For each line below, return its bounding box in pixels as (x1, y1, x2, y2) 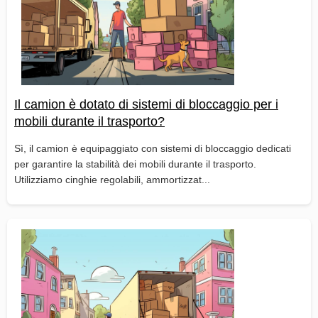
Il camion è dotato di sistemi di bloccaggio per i (14, 97, 278, 111)
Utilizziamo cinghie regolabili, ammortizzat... (14, 173, 210, 185)
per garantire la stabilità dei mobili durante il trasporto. (14, 158, 256, 170)
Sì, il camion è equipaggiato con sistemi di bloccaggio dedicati (14, 142, 291, 154)
